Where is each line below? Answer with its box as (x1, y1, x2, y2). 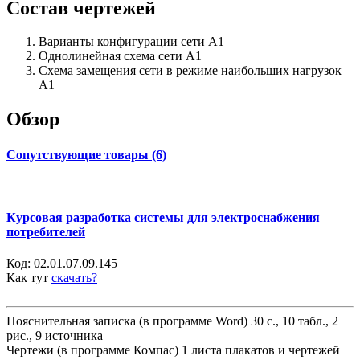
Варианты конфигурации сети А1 (39, 35, 224, 49)
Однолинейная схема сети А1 (39, 49, 202, 63)
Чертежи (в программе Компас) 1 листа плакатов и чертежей (6, 343, 340, 358)
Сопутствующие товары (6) (6, 147, 166, 162)
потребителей (6, 225, 85, 239)
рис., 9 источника (6, 329, 103, 343)
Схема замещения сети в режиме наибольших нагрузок (39, 63, 342, 78)
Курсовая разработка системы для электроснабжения (6, 211, 320, 225)
